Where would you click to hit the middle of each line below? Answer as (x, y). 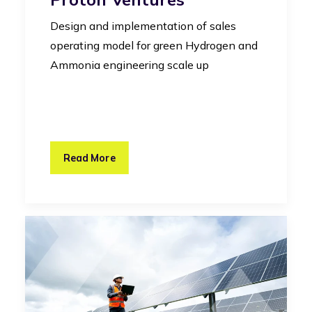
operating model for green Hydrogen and (154, 46)
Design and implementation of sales (143, 26)
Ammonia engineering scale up (130, 65)
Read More (89, 158)
